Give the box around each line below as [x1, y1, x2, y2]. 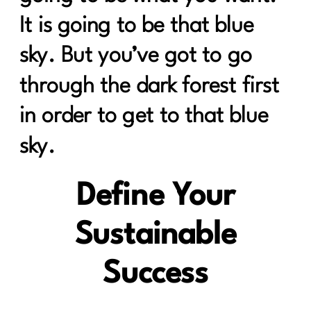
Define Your [76, 181, 235, 212]
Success [103, 259, 208, 290]
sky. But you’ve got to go [19, 45, 252, 67]
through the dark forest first [19, 76, 279, 97]
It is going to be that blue [19, 15, 254, 37]
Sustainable [74, 220, 237, 251]
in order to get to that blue [19, 106, 269, 128]
